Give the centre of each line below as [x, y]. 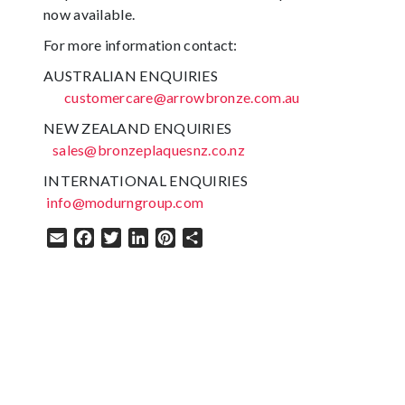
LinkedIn [176, 238]
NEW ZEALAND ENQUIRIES [138, 128]
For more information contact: [141, 45]
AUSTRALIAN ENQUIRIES [131, 76]
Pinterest [205, 238]
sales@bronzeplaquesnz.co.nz [149, 150]
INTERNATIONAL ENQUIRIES [146, 181]
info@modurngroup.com [125, 202]
